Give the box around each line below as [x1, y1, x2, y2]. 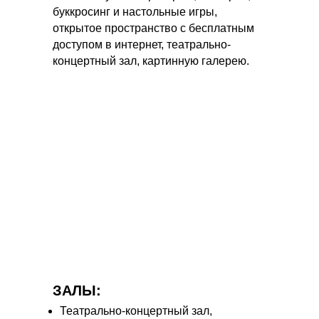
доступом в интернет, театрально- [53, 38, 231, 51]
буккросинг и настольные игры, [53, 5, 217, 18]
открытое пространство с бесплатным [53, 21, 254, 34]
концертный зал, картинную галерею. [53, 54, 249, 67]
